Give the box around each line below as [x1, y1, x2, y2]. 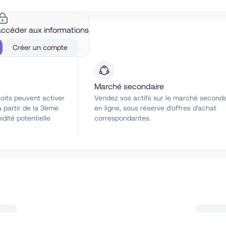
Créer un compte [13, 43, 68, 51]
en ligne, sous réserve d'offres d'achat [94, 104, 217, 112]
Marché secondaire [94, 82, 164, 91]
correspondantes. [94, 114, 151, 122]
